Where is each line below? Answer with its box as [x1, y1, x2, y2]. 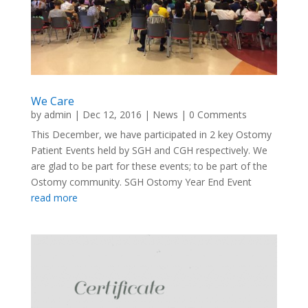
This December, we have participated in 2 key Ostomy [30, 127, 272, 141]
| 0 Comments [177, 107, 247, 121]
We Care [30, 93, 74, 109]
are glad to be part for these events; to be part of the [30, 159, 267, 173]
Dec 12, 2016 [82, 107, 142, 121]
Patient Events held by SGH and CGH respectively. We [30, 143, 267, 157]
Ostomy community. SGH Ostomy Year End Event [30, 175, 252, 188]
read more [30, 190, 78, 204]
